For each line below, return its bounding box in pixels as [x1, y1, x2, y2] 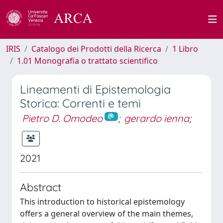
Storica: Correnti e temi [20, 96, 141, 111]
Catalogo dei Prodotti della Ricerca [31, 43, 161, 54]
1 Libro [172, 43, 198, 54]
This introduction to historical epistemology [20, 196, 185, 207]
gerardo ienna [123, 112, 189, 124]
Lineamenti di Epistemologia [20, 82, 171, 97]
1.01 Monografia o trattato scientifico [17, 55, 158, 66]
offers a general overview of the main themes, [20, 208, 193, 219]
